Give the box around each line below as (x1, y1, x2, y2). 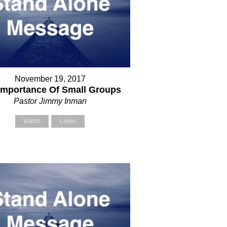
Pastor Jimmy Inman (13, 97, 87, 106)
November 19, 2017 (14, 74, 86, 84)
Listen (59, 118, 77, 125)
